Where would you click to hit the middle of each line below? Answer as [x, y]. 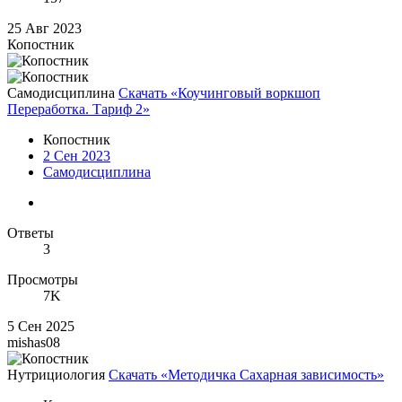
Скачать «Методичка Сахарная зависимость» [246, 375]
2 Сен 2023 [77, 156]
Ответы [31, 233]
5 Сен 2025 [41, 327]
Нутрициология [56, 375]
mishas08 [34, 343]
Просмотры [43, 280]
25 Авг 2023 [44, 29]
